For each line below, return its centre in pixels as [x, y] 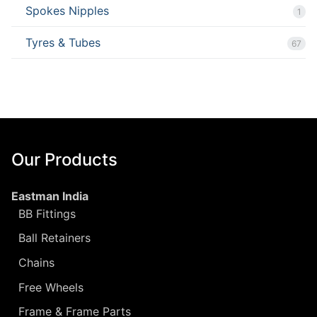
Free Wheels [51, 287]
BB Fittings [47, 213]
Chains [36, 263]
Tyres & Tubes [63, 42]
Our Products [64, 159]
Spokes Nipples [67, 10]
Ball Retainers [54, 238]
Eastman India [50, 196]
